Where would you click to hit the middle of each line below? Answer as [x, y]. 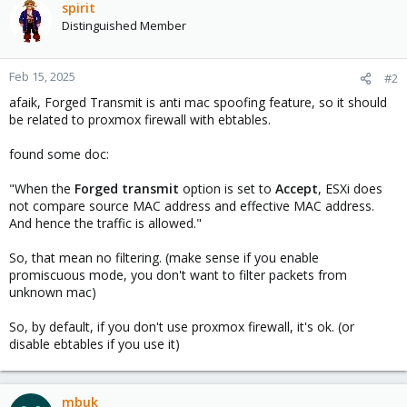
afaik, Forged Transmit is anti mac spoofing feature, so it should [198, 102]
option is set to [227, 189]
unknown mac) [53, 292]
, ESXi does [350, 189]
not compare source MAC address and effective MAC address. [192, 206]
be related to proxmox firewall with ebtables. [140, 119]
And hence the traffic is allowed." [105, 223]
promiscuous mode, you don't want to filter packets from [178, 275]
